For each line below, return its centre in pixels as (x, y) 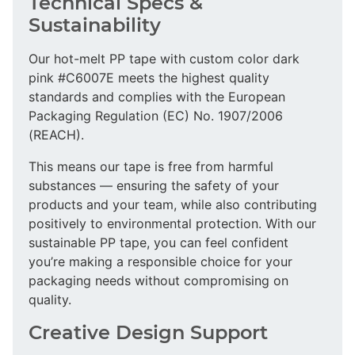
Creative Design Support (148, 332)
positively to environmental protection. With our (172, 223)
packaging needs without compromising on (158, 280)
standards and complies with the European (157, 96)
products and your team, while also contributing (173, 204)
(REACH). (56, 134)
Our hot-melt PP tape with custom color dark (164, 58)
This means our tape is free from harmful (151, 166)
